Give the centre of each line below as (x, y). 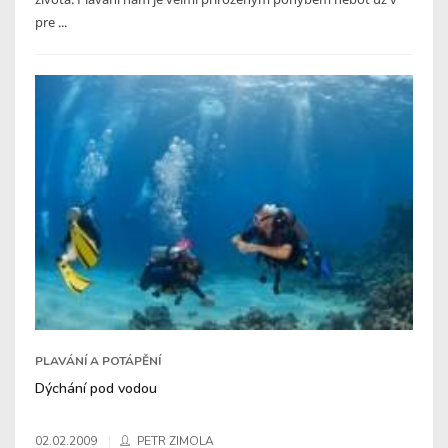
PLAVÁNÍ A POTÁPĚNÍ (98, 361)
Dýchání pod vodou (96, 388)
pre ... (51, 21)
